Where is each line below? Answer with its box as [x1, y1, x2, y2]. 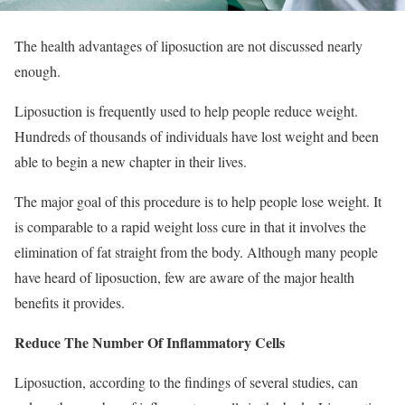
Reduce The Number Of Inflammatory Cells [14, 331, 285, 353]
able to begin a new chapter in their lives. [14, 151, 247, 171]
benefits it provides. [14, 292, 125, 312]
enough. [14, 61, 61, 80]
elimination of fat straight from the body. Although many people [14, 241, 378, 261]
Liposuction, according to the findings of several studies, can [14, 372, 358, 391]
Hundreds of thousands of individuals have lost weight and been [14, 126, 379, 146]
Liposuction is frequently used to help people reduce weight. [14, 100, 358, 120]
